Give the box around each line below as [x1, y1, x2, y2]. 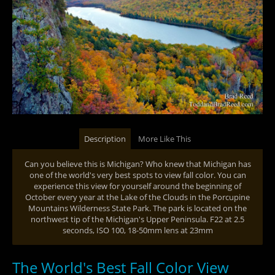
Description [83, 133, 126, 144]
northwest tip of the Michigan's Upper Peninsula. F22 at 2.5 [31, 214, 244, 225]
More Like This [137, 133, 191, 144]
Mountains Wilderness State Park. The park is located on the [28, 203, 247, 214]
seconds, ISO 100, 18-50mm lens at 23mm [62, 225, 213, 236]
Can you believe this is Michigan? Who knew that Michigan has [24, 158, 251, 169]
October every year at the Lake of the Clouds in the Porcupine [25, 192, 250, 203]
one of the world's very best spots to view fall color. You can [29, 169, 246, 180]
